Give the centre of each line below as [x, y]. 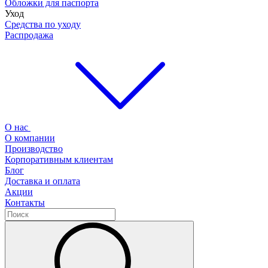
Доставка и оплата [42, 181]
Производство [34, 149]
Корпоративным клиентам [59, 159]
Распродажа [29, 35]
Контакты [25, 202]
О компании [30, 138]
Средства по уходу [43, 24]
